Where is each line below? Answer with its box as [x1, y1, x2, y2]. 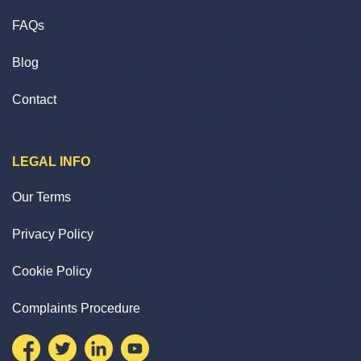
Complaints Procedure [12, 301, 140, 315]
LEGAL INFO [12, 154, 90, 168]
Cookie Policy [12, 263, 92, 278]
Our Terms [12, 189, 71, 204]
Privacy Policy [12, 226, 93, 241]
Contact [12, 92, 56, 106]
